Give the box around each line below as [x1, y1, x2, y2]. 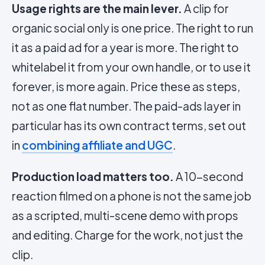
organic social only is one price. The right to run [12, 21, 253, 35]
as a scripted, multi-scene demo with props [12, 208, 238, 222]
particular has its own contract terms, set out [12, 118, 246, 132]
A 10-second [174, 169, 243, 183]
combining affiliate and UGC [22, 138, 173, 152]
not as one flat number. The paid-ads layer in [12, 99, 241, 113]
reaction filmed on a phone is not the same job [12, 189, 251, 203]
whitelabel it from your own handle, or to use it [12, 60, 251, 74]
